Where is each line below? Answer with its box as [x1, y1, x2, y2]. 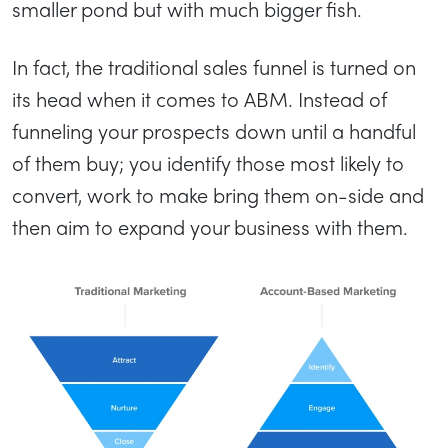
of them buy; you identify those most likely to [12, 148, 404, 177]
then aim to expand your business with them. [12, 212, 413, 241]
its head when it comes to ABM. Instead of [12, 84, 387, 113]
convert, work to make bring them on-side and [12, 180, 424, 209]
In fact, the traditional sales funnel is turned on [12, 52, 416, 81]
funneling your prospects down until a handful [12, 116, 416, 145]
